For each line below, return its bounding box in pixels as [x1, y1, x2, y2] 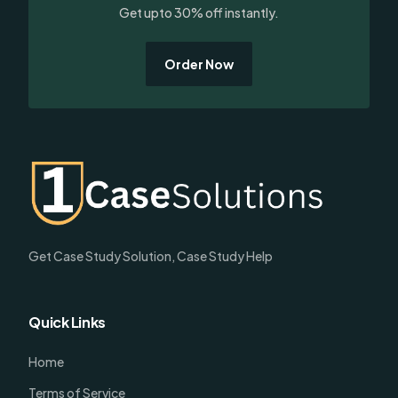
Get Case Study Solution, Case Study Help [28, 248, 274, 265]
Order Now [164, 56, 234, 73]
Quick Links [28, 313, 106, 332]
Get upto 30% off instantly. [119, 4, 279, 21]
